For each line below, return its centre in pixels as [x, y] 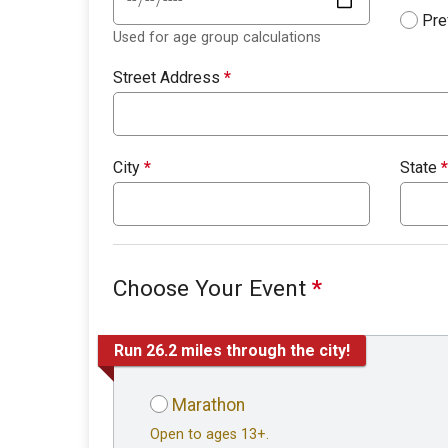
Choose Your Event [212, 289]
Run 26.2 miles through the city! [232, 350]
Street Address [168, 78]
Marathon [208, 405]
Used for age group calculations [217, 38]
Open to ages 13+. [209, 435]
